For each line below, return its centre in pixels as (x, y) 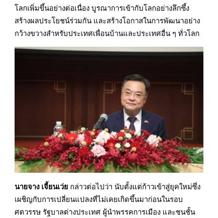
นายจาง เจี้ (31, 186)
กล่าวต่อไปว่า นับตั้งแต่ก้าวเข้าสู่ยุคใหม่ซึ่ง (134, 186)
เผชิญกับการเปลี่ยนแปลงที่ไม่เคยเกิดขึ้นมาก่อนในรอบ (99, 199)
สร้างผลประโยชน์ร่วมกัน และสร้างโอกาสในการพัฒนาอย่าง (107, 21)
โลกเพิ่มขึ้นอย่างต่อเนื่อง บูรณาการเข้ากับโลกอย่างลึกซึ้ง (102, 8)
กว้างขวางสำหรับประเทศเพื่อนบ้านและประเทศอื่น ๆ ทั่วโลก (107, 33)
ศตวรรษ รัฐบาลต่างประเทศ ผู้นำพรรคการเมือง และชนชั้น (105, 211)
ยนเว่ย (58, 186)
